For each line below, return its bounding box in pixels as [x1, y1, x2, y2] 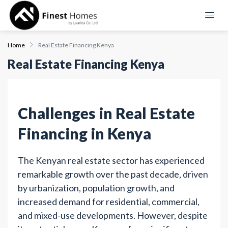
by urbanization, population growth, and [18, 182, 175, 193]
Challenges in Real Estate [18, 104, 195, 122]
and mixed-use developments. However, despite [18, 210, 208, 221]
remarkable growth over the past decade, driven [18, 168, 208, 180]
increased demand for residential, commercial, [18, 196, 199, 207]
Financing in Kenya [18, 124, 151, 142]
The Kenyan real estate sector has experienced [18, 155, 205, 166]
